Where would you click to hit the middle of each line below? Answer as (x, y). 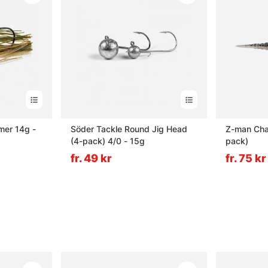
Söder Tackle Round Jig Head (129, 129)
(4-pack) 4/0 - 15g (108, 141)
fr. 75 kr (246, 159)
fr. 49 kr (91, 159)
